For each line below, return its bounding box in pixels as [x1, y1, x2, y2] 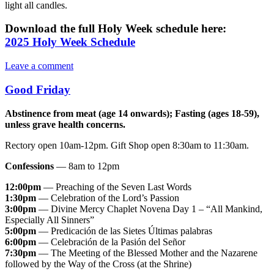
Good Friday [5, 83, 70, 96]
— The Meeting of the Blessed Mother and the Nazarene [36, 247, 257, 258]
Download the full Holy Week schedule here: [5, 22, 226, 35]
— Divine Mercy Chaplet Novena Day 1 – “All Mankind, [36, 203, 262, 214]
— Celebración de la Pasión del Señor [36, 236, 185, 247]
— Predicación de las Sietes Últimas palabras [36, 225, 212, 236]
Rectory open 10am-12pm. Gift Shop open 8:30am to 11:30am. [5, 139, 249, 150]
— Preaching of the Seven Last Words [41, 181, 191, 192]
